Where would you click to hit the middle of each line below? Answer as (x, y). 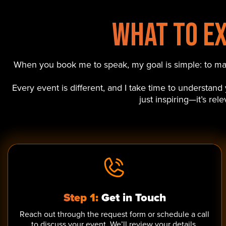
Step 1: (81, 197)
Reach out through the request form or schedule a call (115, 214)
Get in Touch (132, 197)
